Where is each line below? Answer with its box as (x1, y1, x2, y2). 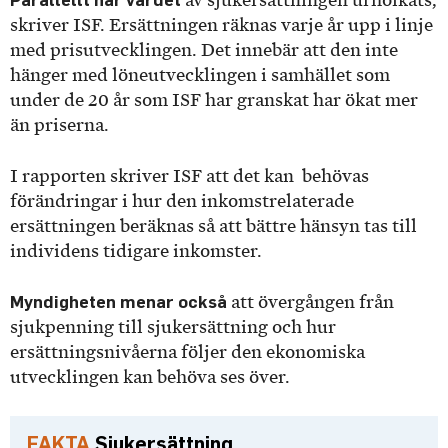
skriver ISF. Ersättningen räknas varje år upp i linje (10, 15, 433, 36)
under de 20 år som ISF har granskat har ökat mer (10, 90, 418, 111)
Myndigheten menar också (10, 291, 231, 313)
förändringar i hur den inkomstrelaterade (10, 190, 354, 211)
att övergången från (231, 292, 394, 313)
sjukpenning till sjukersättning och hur (10, 317, 336, 338)
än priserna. (10, 115, 113, 136)
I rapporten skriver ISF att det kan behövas (10, 165, 369, 186)
